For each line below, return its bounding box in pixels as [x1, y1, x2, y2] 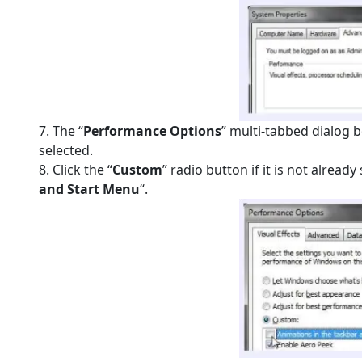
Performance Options [83, 122, 221, 140]
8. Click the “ [39, 161, 112, 179]
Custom [112, 161, 162, 179]
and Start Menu [39, 180, 140, 198]
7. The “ [39, 122, 83, 140]
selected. [39, 141, 93, 159]
